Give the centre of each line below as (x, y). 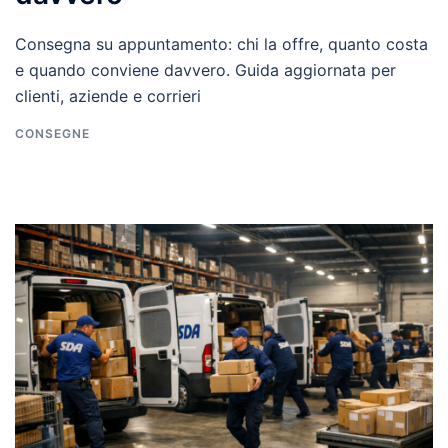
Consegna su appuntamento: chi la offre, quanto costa (221, 43)
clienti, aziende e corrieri (108, 95)
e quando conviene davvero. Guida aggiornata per (205, 69)
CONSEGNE (52, 133)
